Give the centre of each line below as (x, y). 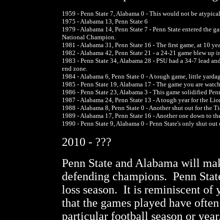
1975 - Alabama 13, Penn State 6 (105, 21)
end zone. (75, 69)
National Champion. (90, 37)
